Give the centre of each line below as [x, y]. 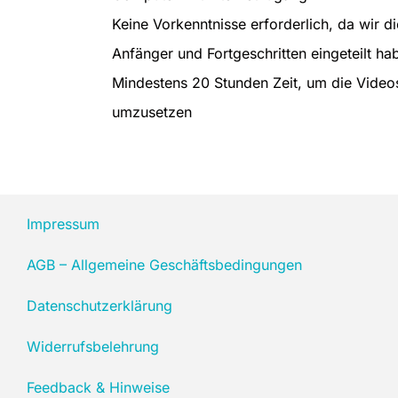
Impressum [63, 224]
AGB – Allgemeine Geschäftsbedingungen [164, 265]
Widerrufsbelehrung [93, 347]
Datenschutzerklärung [99, 306]
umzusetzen [152, 112]
